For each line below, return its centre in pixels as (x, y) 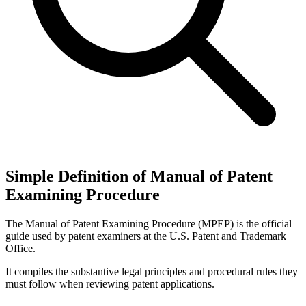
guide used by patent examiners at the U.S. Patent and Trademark (146, 236)
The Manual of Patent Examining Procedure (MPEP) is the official (149, 223)
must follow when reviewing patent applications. (110, 283)
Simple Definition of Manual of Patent (139, 176)
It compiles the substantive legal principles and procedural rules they (152, 271)
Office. (20, 248)
